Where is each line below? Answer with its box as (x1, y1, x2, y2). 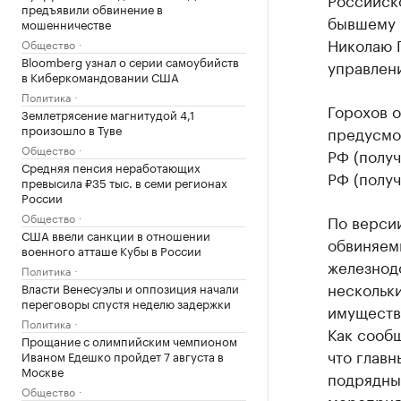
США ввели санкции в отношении (21, 226, 210, 244)
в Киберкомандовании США (21, 67, 179, 86)
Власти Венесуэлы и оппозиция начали (21, 278, 239, 297)
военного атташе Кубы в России (21, 241, 201, 260)
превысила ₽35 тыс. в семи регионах (21, 173, 227, 192)
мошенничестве (21, 14, 111, 33)
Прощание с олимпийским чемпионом (21, 331, 237, 350)
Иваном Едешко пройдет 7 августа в (21, 346, 224, 365)
